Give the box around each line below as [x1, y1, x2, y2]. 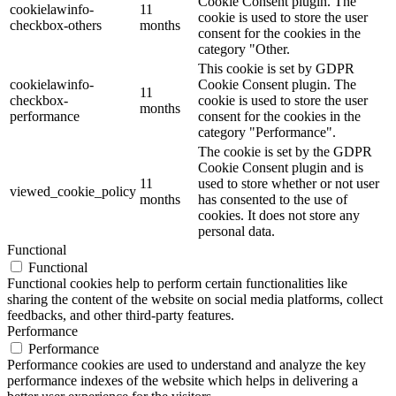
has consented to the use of [198, 191, 347, 207]
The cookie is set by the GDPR [198, 143, 372, 159]
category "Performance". [198, 124, 336, 140]
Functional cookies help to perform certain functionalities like [7, 275, 347, 291]
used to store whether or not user [198, 175, 379, 191]
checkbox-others [10, 17, 102, 33]
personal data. [198, 223, 275, 239]
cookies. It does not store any [198, 207, 360, 223]
